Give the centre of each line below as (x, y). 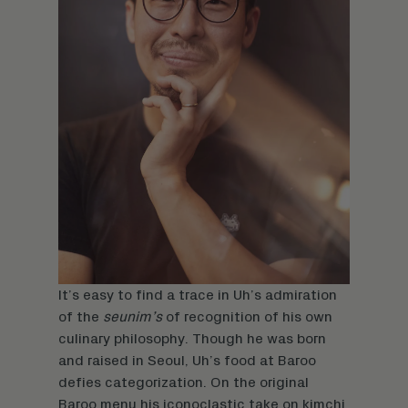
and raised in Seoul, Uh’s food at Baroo (187, 360)
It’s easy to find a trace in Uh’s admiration (198, 295)
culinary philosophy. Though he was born (192, 338)
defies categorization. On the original (184, 382)
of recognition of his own (247, 316)
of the (81, 316)
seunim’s (133, 316)
